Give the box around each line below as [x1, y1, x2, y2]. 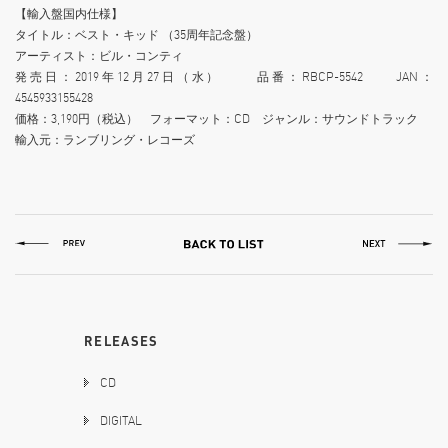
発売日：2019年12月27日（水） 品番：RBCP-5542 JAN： [15, 69, 434, 85]
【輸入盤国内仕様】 [15, 6, 123, 22]
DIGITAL [100, 413, 142, 429]
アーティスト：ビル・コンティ [15, 48, 183, 64]
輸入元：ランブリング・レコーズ [15, 132, 195, 148]
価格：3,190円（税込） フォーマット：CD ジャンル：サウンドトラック [15, 111, 430, 127]
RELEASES [84, 333, 159, 350]
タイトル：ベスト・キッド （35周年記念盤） [15, 27, 258, 43]
